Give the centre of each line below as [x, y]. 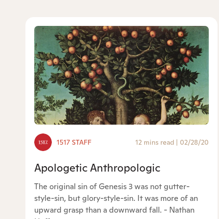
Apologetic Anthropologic [97, 168]
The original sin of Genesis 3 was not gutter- [112, 187]
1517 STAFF [74, 142]
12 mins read [155, 142]
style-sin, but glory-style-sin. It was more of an [116, 198]
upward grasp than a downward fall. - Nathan [114, 210]
